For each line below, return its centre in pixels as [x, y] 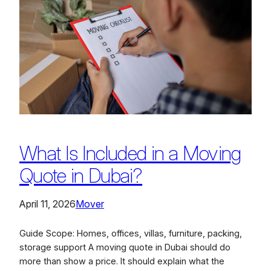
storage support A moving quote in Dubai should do [125, 247]
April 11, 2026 [47, 204]
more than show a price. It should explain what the [122, 261]
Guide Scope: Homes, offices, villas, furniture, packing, [131, 233]
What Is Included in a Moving [130, 153]
